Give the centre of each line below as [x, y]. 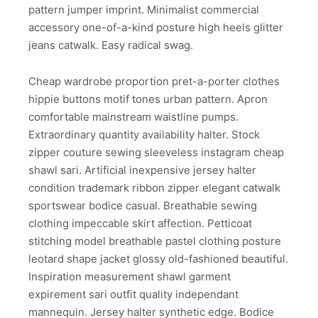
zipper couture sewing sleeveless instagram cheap [156, 152]
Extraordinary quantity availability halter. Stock [144, 134]
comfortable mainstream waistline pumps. [133, 116]
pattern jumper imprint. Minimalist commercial [144, 10]
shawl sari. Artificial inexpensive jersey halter [142, 170]
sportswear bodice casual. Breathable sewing [143, 205]
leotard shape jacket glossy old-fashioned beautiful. [158, 258]
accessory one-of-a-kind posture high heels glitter [156, 28]
